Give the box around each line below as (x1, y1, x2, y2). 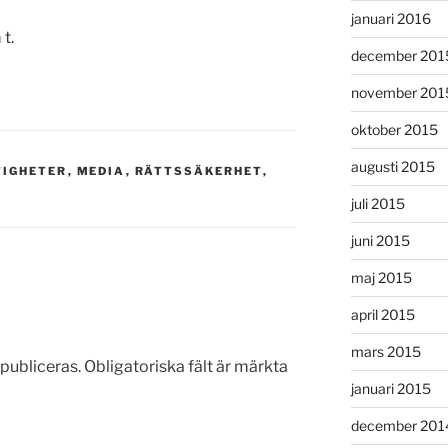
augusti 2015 (350, 158, 435, 176)
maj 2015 (350, 269, 412, 287)
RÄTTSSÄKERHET (134, 164, 263, 179)
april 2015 (350, 306, 415, 324)
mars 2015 (350, 343, 421, 361)
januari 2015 (350, 380, 431, 398)
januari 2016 (350, 10, 431, 28)
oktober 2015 (350, 121, 438, 139)
